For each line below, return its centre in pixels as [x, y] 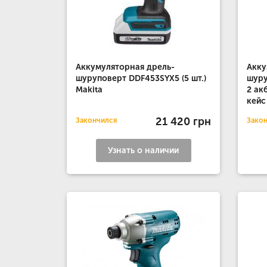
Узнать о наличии [144, 150]
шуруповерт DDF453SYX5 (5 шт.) [141, 78]
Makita [89, 90]
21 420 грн [184, 121]
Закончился [96, 120]
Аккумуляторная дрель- [125, 67]
